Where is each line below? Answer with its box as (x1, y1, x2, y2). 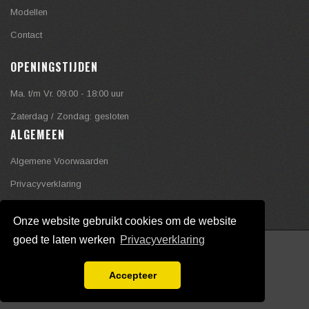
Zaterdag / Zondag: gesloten (10, 111, 129, 122)
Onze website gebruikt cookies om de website (13, 215, 237, 227)
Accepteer (108, 270, 157, 281)
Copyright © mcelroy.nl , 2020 (10, 246, 114, 255)
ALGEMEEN (10, 126, 65, 143)
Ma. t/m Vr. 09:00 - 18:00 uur (10, 88, 123, 99)
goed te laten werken (13, 234, 119, 246)
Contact (10, 30, 42, 41)
